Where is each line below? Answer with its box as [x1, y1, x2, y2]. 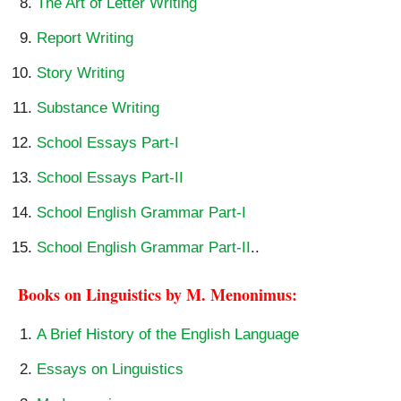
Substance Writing [37, 98, 159, 116]
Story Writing [37, 64, 124, 81]
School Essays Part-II [37, 168, 183, 186]
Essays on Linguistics [37, 360, 183, 378]
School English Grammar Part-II [37, 238, 251, 256]
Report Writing [37, 29, 133, 47]
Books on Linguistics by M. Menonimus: [18, 282, 297, 306]
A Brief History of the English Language [37, 325, 299, 343]
